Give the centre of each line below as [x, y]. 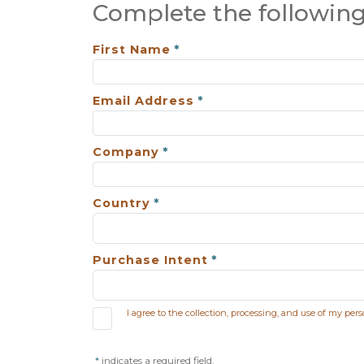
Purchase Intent [150, 260]
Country [121, 203]
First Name [132, 50]
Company [126, 152]
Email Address [143, 101]
